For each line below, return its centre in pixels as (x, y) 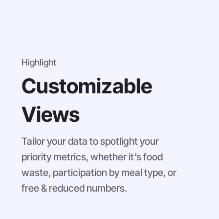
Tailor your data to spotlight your (90, 141)
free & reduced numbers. (75, 188)
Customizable (87, 86)
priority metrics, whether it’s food (92, 157)
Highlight (39, 62)
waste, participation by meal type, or (99, 172)
